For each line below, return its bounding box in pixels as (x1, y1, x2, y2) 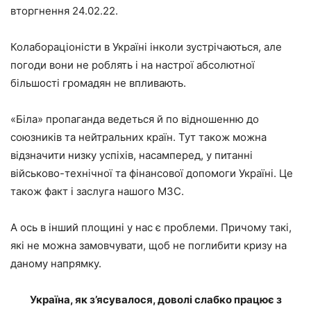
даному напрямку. (10, 256, 101, 270)
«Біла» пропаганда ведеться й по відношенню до (10, 112, 259, 126)
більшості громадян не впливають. (10, 76, 186, 90)
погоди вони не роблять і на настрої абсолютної (10, 58, 255, 72)
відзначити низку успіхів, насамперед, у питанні (10, 148, 253, 162)
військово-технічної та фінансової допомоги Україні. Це (10, 166, 293, 180)
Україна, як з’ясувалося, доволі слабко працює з (29, 292, 282, 306)
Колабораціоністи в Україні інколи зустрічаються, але (10, 40, 282, 53)
